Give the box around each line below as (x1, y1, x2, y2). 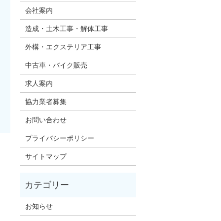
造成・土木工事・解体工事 (25, 24, 108, 33)
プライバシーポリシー (25, 134, 94, 143)
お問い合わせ (25, 115, 67, 124)
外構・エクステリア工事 (25, 42, 101, 51)
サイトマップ (25, 152, 67, 161)
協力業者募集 (25, 97, 67, 106)
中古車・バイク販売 (25, 61, 87, 70)
